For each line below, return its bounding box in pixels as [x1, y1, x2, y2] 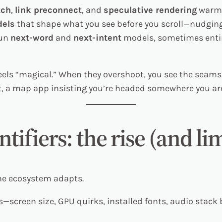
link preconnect [15, 4, 82, 15]
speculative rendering [104, 4, 197, 15]
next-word [10, 32, 54, 43]
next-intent [73, 32, 121, 43]
